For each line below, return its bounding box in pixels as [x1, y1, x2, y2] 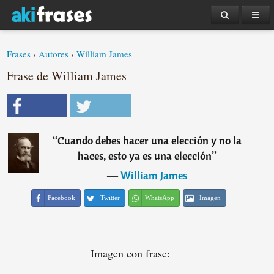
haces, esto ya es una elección [77, 149, 212, 163]
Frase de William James [7, 67, 127, 84]
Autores [39, 48, 69, 60]
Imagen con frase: [91, 246, 171, 261]
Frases [7, 48, 31, 60]
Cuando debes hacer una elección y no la [57, 133, 242, 147]
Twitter [100, 194, 120, 201]
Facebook [48, 194, 76, 201]
